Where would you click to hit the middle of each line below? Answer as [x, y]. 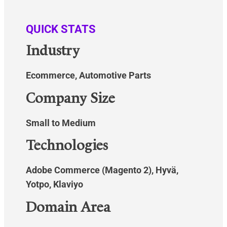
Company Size [71, 99]
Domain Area [68, 208]
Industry [53, 52]
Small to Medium [61, 123]
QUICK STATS [61, 29]
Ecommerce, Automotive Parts [89, 75]
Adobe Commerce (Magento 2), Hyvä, [102, 170]
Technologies [67, 147]
